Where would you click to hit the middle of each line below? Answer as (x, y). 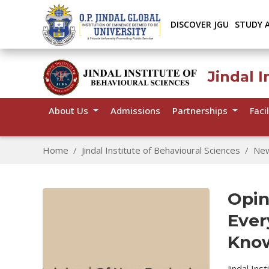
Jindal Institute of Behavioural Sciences (161, 150)
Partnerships (201, 110)
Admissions (135, 110)
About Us (70, 110)
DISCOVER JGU (200, 24)
